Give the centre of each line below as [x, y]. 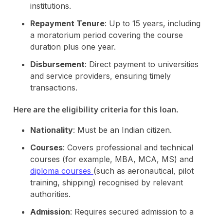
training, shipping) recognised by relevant [106, 182]
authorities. [50, 194]
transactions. [54, 87]
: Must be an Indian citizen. [122, 130]
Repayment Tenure [67, 23]
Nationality [51, 130]
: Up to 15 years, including [152, 23]
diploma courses [62, 171]
